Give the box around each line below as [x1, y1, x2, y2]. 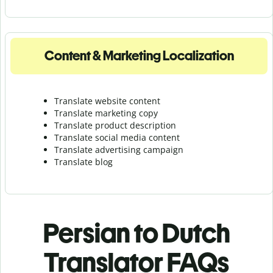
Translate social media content [54, 131, 180, 143]
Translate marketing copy [54, 107, 158, 119]
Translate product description [54, 119, 176, 131]
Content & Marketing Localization [44, 47, 234, 64]
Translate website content [54, 94, 160, 107]
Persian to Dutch [43, 216, 230, 249]
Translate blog [54, 155, 113, 168]
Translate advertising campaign [54, 143, 183, 155]
